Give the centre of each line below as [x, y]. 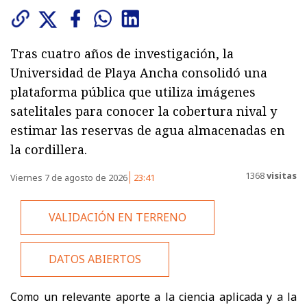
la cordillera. [49, 149]
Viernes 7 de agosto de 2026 [70, 177]
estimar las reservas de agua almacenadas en [148, 130]
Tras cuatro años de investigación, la [122, 53]
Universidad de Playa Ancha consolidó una [139, 72]
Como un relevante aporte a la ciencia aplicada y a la [153, 296]
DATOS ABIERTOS [95, 259]
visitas [281, 175]
